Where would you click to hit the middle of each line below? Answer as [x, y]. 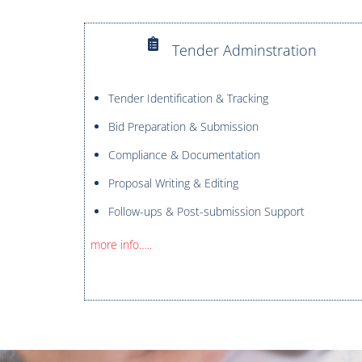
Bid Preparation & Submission [183, 127]
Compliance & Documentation [184, 155]
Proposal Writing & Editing [173, 183]
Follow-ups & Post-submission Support [206, 212]
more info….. [121, 244]
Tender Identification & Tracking [188, 99]
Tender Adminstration [245, 51]
